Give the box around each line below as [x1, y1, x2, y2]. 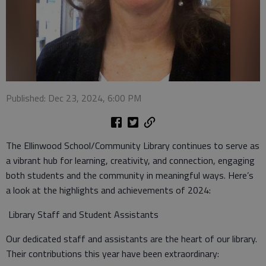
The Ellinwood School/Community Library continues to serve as [6, 138, 259, 153]
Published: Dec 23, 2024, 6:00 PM [6, 91, 141, 105]
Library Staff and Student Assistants [6, 207, 159, 221]
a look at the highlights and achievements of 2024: [6, 183, 211, 197]
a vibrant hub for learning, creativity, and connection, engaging [6, 153, 255, 167]
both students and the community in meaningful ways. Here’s [6, 168, 254, 182]
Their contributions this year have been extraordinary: [6, 246, 219, 261]
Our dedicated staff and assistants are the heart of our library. [6, 232, 257, 246]
